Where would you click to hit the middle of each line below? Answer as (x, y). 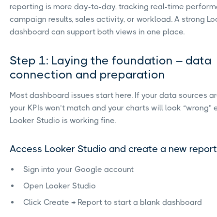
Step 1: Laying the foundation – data (111, 60)
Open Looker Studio (60, 186)
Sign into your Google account (78, 169)
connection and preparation (87, 74)
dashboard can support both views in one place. (97, 31)
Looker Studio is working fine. (63, 120)
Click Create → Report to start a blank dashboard (113, 202)
